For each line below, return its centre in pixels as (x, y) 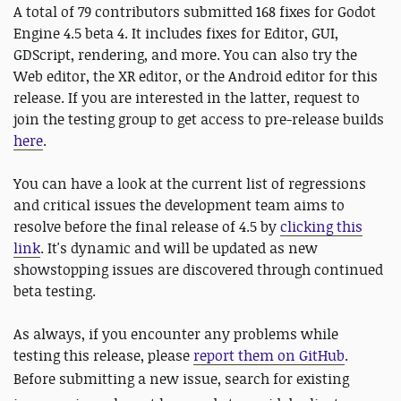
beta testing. (55, 291)
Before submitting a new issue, (119, 379)
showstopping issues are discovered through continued (198, 270)
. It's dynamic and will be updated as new (179, 248)
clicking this (321, 227)
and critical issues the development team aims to (179, 205)
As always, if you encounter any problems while (176, 334)
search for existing (287, 379)
